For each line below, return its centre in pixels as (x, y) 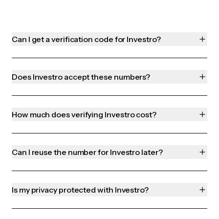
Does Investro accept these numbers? (81, 77)
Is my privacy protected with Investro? (80, 190)
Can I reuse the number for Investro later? (87, 152)
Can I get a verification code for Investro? (86, 39)
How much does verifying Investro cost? (84, 115)
